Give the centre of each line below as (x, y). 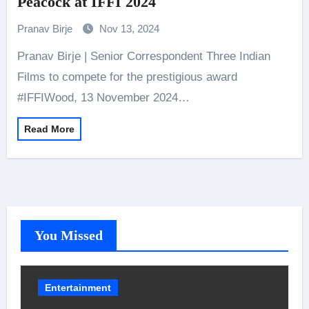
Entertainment (78, 288)
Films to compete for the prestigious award (127, 77)
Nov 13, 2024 (129, 29)
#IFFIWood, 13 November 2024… (103, 98)
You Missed (68, 235)
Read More (49, 129)
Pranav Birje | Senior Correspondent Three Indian (21, 56)
